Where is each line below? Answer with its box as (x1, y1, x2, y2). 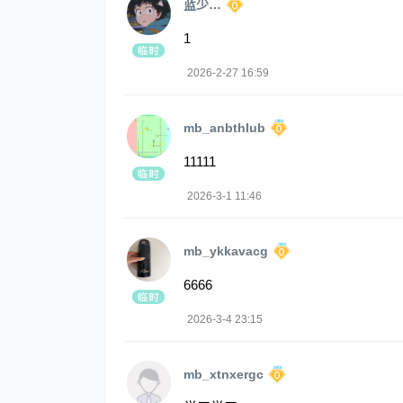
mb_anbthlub (184, 121, 265, 136)
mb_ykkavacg (184, 244, 268, 259)
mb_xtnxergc (184, 367, 264, 382)
